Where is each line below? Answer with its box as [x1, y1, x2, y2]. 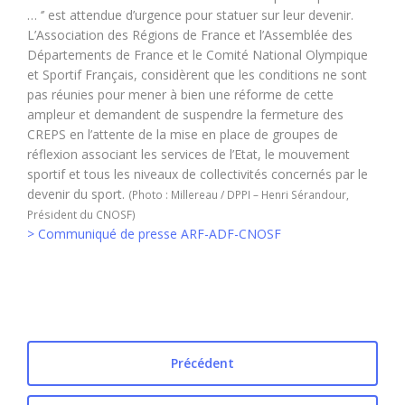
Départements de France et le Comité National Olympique [27, 46, 368, 63]
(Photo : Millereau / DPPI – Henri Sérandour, [128, 187, 349, 202]
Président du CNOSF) [27, 207, 136, 221]
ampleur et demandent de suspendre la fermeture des [27, 106, 344, 123]
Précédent [171, 354, 234, 372]
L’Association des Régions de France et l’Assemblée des [27, 26, 353, 43]
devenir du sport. [27, 185, 128, 202]
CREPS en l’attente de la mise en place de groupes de [27, 126, 338, 143]
